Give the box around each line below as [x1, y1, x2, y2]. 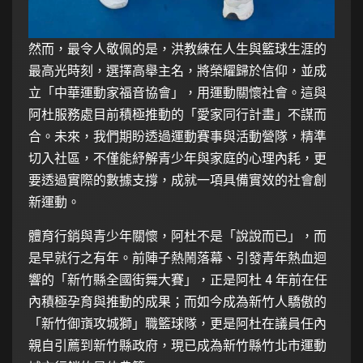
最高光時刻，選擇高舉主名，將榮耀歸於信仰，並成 [28, 62, 327, 79]
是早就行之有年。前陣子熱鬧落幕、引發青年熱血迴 [28, 250, 327, 266]
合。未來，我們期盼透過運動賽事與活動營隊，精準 [28, 128, 327, 144]
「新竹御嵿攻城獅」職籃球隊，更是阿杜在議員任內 [28, 315, 327, 331]
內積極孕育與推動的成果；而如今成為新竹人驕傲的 [28, 293, 327, 310]
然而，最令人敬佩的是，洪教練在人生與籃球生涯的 [28, 41, 327, 57]
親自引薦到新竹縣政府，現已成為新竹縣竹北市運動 [28, 337, 327, 353]
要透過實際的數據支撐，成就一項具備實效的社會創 [28, 172, 327, 188]
